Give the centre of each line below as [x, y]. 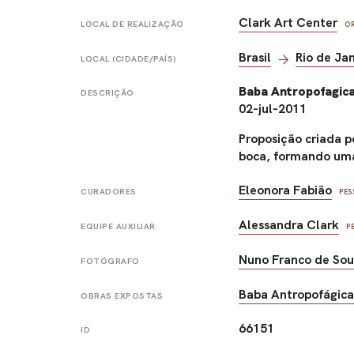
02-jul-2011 [273, 109]
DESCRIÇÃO [107, 93]
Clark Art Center [288, 22]
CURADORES [109, 191]
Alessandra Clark [289, 224]
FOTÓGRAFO [110, 261]
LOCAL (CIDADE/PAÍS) [129, 59]
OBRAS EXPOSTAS [122, 296]
